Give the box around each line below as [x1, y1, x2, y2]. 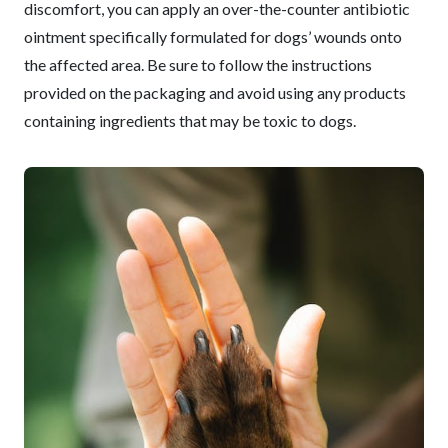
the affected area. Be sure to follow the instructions [24, 55, 372, 74]
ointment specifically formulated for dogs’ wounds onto [24, 27, 402, 46]
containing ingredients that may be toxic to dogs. [24, 111, 356, 130]
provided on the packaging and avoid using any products [24, 83, 406, 102]
